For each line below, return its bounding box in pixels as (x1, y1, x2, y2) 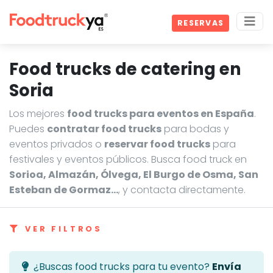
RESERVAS (177, 18, 224, 29)
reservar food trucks (104, 137, 210, 151)
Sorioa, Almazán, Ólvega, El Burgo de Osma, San (9, 168, 258, 182)
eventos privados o (9, 137, 104, 151)
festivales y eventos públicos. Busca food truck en (9, 152, 247, 166)
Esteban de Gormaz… (9, 183, 118, 197)
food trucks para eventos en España (67, 107, 254, 121)
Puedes (9, 122, 47, 136)
